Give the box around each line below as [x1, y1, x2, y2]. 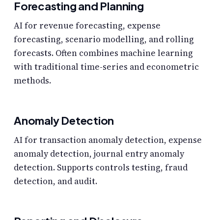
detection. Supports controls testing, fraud [14, 162, 188, 174]
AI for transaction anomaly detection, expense [14, 134, 202, 146]
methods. [14, 75, 51, 87]
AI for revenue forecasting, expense [14, 20, 161, 32]
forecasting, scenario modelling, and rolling [14, 33, 194, 46]
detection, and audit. [14, 175, 97, 188]
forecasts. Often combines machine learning [14, 47, 193, 59]
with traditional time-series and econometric [14, 61, 199, 73]
